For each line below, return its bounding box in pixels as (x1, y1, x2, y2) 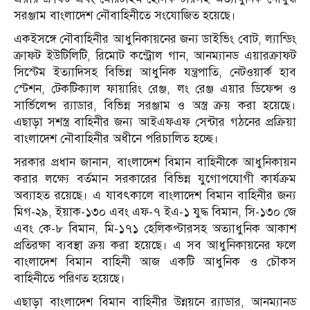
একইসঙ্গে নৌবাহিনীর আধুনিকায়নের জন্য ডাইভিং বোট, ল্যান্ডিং (14, 32, 296, 47)
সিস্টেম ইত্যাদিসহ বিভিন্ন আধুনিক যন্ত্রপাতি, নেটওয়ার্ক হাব (14, 65, 296, 80)
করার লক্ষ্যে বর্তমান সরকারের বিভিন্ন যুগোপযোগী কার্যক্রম (14, 172, 296, 187)
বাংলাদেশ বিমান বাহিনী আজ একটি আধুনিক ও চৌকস (14, 255, 296, 270)
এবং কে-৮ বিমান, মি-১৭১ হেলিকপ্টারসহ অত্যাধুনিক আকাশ (14, 221, 296, 237)
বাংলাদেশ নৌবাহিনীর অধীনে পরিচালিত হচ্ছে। (14, 131, 219, 147)
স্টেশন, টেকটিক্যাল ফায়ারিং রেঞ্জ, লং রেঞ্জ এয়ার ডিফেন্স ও (14, 82, 296, 97)
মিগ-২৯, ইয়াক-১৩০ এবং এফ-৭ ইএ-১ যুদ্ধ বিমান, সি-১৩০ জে (14, 205, 296, 220)
